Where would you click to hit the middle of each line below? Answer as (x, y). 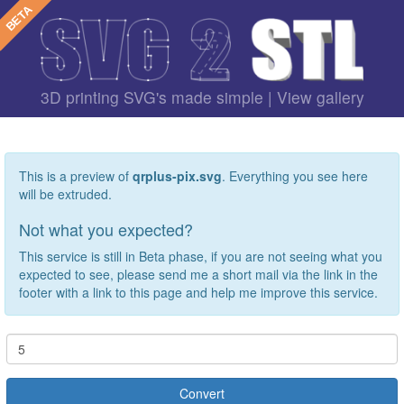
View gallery (320, 97)
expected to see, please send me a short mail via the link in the (198, 275)
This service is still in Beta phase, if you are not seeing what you (201, 257)
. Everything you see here (295, 176)
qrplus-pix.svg (177, 176)
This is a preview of (76, 176)
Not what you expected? (106, 230)
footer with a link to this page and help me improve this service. (198, 293)
